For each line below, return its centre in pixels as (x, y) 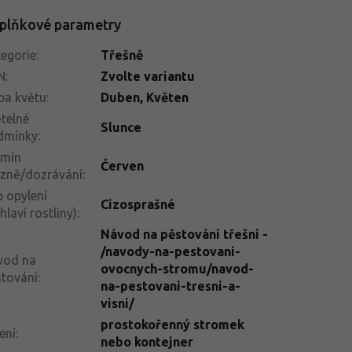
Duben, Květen (144, 97)
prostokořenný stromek (172, 324)
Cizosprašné (137, 204)
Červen (122, 165)
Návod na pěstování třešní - (184, 234)
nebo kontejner (147, 341)
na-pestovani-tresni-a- (170, 286)
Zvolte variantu (147, 76)
